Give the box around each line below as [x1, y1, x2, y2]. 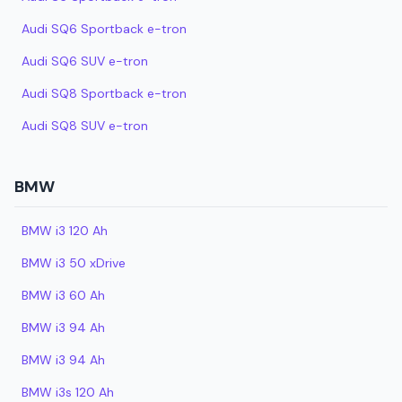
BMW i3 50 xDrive [22, 255, 126, 271]
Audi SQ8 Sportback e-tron [22, 85, 187, 101]
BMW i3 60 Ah [22, 287, 105, 303]
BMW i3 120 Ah [22, 223, 108, 239]
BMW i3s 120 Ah [22, 384, 114, 400]
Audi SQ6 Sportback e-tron [22, 21, 187, 37]
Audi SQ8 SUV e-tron [22, 118, 148, 134]
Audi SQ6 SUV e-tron [22, 53, 148, 69]
